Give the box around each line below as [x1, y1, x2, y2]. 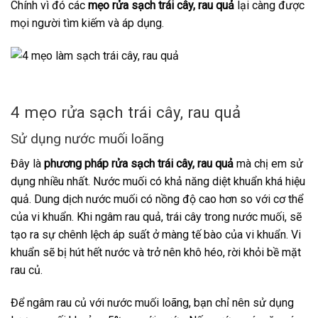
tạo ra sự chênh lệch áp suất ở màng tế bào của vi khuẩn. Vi [11, 227, 301, 241]
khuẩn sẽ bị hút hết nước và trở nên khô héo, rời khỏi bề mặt [11, 245, 301, 259]
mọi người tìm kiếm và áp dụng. [11, 16, 164, 31]
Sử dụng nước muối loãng [11, 131, 164, 148]
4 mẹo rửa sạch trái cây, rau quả [11, 102, 241, 121]
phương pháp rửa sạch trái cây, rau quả [44, 156, 236, 170]
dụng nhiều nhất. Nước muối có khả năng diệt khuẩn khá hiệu [11, 174, 305, 188]
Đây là [11, 156, 44, 170]
